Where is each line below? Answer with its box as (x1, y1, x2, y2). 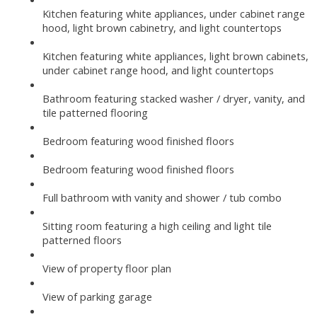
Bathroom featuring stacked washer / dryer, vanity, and (42, 91, 305, 105)
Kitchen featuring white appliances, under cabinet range (42, 6, 305, 21)
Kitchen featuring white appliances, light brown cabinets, (42, 48, 309, 63)
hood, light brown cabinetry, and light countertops (42, 20, 282, 35)
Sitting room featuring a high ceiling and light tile (42, 218, 272, 233)
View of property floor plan (42, 260, 171, 275)
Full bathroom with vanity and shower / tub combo (42, 190, 282, 204)
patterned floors (42, 232, 122, 247)
